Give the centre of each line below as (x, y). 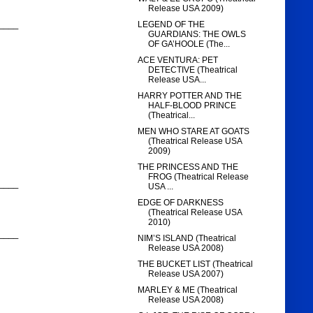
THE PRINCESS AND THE (188, 167)
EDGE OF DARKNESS (181, 203)
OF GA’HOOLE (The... (189, 44)
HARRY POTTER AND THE (190, 96)
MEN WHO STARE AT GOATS (194, 132)
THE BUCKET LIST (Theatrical (196, 264)
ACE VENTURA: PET (178, 60)
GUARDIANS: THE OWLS (197, 35)
